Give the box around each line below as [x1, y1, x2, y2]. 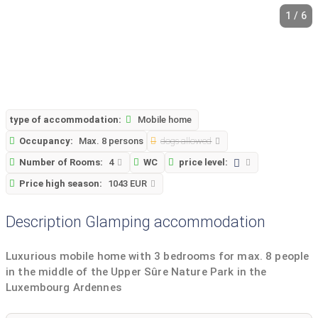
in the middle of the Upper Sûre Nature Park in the [6, 265, 267, 279]
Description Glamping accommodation [6, 212, 265, 231]
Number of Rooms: [19, 156, 104, 168]
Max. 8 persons [79, 135, 144, 146]
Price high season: [19, 177, 103, 189]
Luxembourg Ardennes [6, 281, 121, 295]
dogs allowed [160, 135, 212, 146]
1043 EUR [108, 177, 150, 189]
